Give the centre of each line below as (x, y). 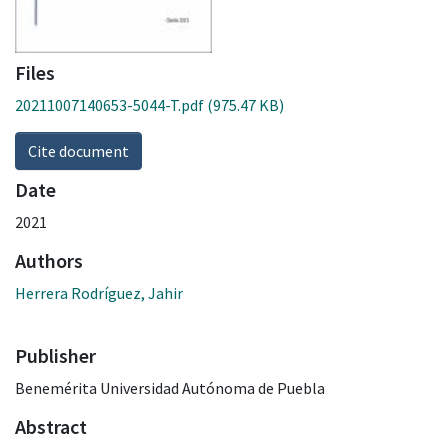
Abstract (51, 426)
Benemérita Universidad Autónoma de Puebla (170, 387)
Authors (49, 260)
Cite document (78, 150)
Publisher (55, 355)
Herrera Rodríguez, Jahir (99, 292)
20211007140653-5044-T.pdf (109, 104)
